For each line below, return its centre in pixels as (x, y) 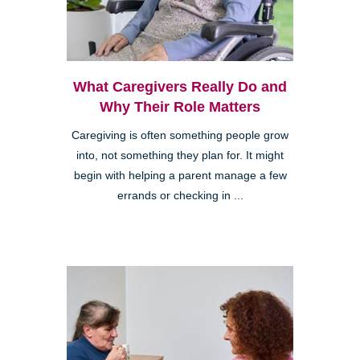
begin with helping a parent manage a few (180, 175)
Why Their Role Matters (180, 106)
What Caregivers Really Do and (180, 86)
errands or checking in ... (180, 195)
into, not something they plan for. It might (180, 155)
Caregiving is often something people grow (180, 135)
